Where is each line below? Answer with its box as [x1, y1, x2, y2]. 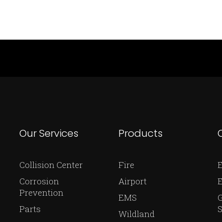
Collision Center [19, 159, 83, 170]
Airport [118, 175, 147, 187]
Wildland [118, 208, 155, 220]
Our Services [19, 126, 78, 140]
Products [118, 126, 163, 140]
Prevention [19, 187, 63, 198]
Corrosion [19, 175, 59, 187]
